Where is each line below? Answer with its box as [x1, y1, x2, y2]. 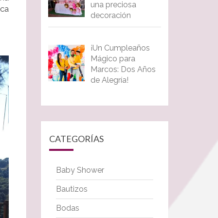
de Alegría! [90, 75, 128, 85]
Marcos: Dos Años [90, 64, 156, 74]
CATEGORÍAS [49, 133, 104, 145]
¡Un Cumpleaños [90, 43, 150, 53]
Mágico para [90, 54, 135, 63]
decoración [90, 10, 131, 20]
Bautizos [55, 184, 88, 194]
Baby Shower [55, 165, 104, 175]
